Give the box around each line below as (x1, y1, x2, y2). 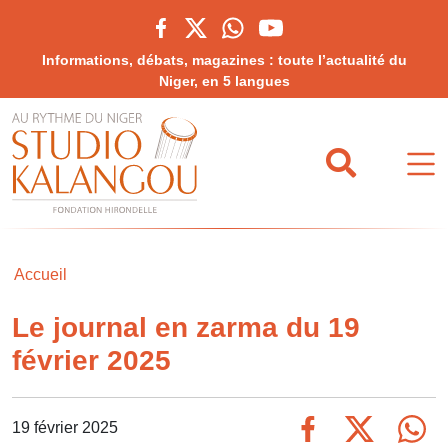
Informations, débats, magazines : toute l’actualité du (41, 52, 407, 68)
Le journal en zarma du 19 (12, 312, 360, 343)
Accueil (14, 266, 67, 283)
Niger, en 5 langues (158, 73, 290, 89)
